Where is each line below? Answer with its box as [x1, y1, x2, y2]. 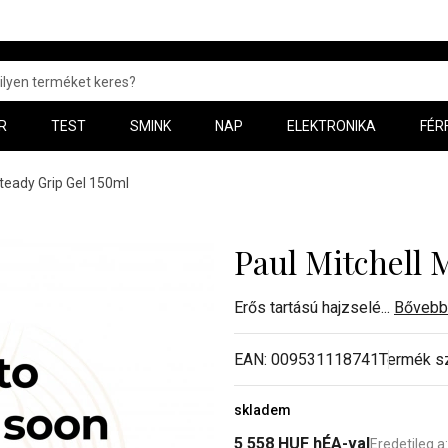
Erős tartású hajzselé [234, 298, 381, 317]
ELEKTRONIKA [287, 118, 376, 134]
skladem [234, 402, 291, 418]
